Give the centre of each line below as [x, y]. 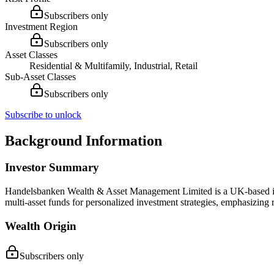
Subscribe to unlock [43, 114]
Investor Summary [52, 168]
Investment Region [41, 26]
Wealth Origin [41, 226]
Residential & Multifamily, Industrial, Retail [113, 65]
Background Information [83, 140]
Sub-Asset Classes [40, 76]
